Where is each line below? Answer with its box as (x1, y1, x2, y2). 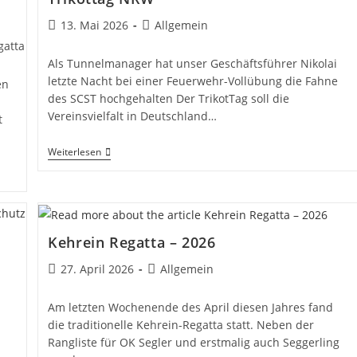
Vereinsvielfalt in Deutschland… (48, 108, 218, 124)
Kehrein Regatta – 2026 (48, 232, 216, 252)
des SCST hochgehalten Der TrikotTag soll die (48, 90, 290, 106)
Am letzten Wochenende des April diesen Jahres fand (48, 299, 334, 315)
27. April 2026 (61, 261, 135, 277)
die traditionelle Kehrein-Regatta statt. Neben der (48, 316, 315, 332)
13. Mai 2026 (61, 17, 129, 33)
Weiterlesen (48, 144, 102, 159)
